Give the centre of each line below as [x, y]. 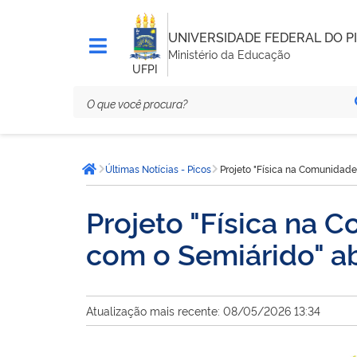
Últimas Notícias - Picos [158, 169]
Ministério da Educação [229, 53]
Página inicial [131, 177]
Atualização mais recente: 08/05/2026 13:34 [203, 310]
